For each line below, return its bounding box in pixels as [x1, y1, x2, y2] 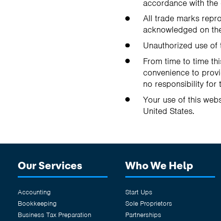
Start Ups [125, 187, 152, 196]
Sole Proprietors [125, 199, 172, 208]
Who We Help [125, 160, 193, 171]
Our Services [18, 160, 82, 171]
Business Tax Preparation [18, 210, 91, 219]
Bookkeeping [18, 199, 57, 208]
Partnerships [125, 210, 161, 219]
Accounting [18, 187, 51, 196]
